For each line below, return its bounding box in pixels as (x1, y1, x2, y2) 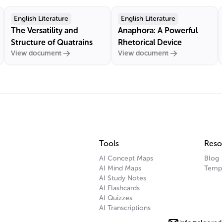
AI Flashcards (99, 184, 140, 192)
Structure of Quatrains (11, 38, 93, 47)
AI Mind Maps (99, 164, 141, 172)
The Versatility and (11, 26, 78, 35)
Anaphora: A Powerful (118, 26, 198, 35)
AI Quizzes (99, 194, 132, 202)
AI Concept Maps (99, 154, 153, 163)
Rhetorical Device (118, 38, 182, 47)
